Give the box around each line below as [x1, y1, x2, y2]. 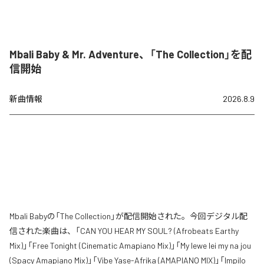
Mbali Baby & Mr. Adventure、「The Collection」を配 [9, 47, 252, 61]
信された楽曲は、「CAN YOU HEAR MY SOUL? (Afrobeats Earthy [9, 225, 239, 236]
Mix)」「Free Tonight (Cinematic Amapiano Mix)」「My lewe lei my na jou [9, 240, 251, 250]
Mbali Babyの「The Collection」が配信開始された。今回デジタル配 [9, 210, 247, 221]
